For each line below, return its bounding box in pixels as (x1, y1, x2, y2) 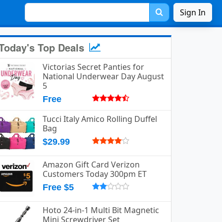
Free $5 (43, 182, 74, 192)
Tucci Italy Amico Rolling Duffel (43, 113, 157, 124)
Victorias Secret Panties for (43, 61, 144, 72)
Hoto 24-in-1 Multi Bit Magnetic (43, 205, 159, 216)
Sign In (180, 7, 206, 18)
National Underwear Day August (43, 71, 164, 82)
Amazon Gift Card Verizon (43, 159, 140, 170)
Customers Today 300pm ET (43, 168, 147, 179)
